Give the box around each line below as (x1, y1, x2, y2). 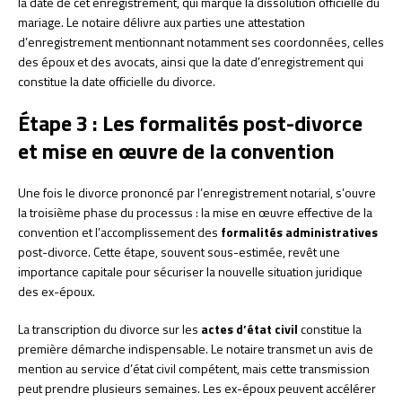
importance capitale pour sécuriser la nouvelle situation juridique (18, 262, 363, 281)
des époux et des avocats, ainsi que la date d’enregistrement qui (18, 52, 363, 71)
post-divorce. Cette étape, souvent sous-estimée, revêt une (18, 242, 340, 261)
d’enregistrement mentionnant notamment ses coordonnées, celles (18, 32, 384, 51)
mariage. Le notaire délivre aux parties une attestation (18, 13, 305, 31)
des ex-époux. (18, 282, 95, 301)
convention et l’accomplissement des (18, 223, 221, 241)
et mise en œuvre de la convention (18, 135, 335, 167)
